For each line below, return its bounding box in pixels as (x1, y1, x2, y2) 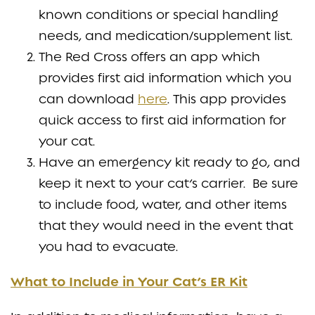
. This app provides (167, 91, 286, 106)
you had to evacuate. (39, 238, 185, 254)
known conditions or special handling (39, 6, 278, 22)
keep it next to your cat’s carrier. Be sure (39, 175, 298, 191)
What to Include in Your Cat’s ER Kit (11, 274, 247, 290)
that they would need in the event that (39, 217, 293, 233)
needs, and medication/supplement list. (39, 27, 303, 43)
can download (39, 91, 138, 106)
